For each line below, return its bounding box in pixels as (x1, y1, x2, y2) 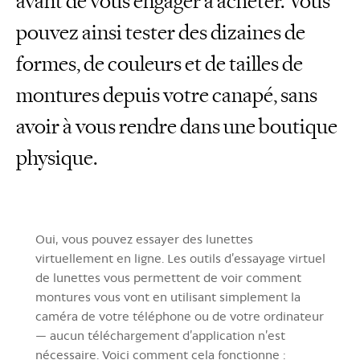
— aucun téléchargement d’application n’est (35, 328, 285, 343)
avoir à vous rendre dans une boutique (16, 114, 337, 140)
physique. (16, 145, 98, 171)
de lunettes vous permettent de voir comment (35, 270, 301, 285)
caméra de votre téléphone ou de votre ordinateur (35, 309, 324, 324)
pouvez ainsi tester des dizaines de (16, 20, 305, 46)
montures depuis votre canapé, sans (16, 83, 317, 108)
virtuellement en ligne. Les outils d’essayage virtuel (35, 251, 325, 266)
